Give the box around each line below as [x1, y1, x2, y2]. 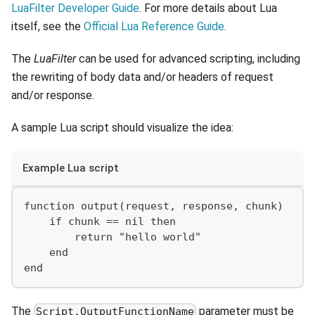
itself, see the [11, 19, 84, 33]
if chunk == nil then [23, 215, 176, 229]
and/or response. [11, 88, 94, 102]
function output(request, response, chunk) [23, 200, 283, 213]
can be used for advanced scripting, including [76, 51, 300, 65]
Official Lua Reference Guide [84, 19, 224, 33]
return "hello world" [23, 231, 201, 244]
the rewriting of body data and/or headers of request [11, 70, 274, 84]
